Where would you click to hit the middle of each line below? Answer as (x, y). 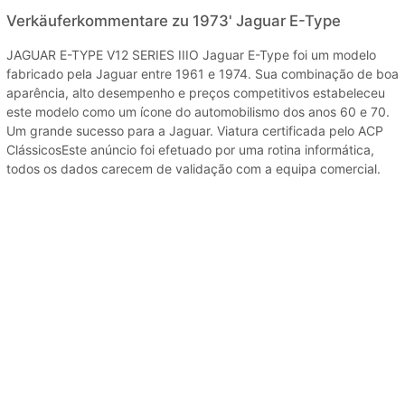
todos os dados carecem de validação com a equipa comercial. (193, 168)
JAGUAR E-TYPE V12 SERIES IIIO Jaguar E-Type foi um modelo (191, 54)
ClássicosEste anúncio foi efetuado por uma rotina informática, (190, 149)
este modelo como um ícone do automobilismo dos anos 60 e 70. (198, 111)
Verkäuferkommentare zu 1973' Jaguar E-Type (174, 20)
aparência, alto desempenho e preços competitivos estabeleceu (196, 92)
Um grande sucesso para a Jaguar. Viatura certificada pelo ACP (195, 130)
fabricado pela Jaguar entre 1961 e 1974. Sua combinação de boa (202, 73)
